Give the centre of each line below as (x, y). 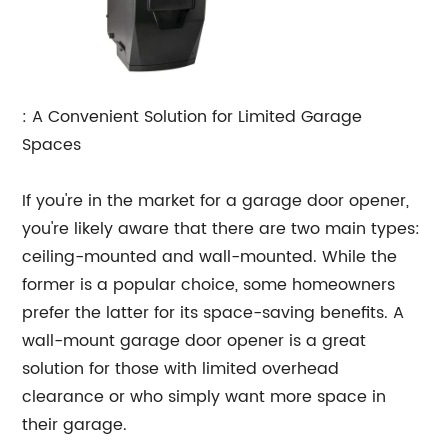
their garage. (75, 425)
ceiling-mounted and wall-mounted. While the (210, 257)
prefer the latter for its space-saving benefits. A (213, 313)
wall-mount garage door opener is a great (194, 341)
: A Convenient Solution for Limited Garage (192, 117)
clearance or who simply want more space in (204, 397)
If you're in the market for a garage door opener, (216, 201)
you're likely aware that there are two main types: (221, 229)
